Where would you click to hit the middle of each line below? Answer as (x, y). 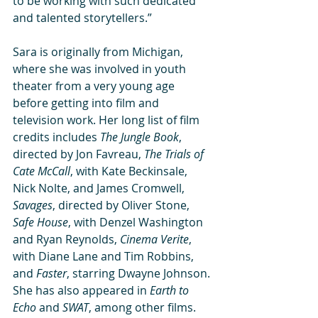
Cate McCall (42, 171)
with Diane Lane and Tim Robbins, (105, 256)
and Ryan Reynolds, (66, 239)
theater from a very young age (95, 86)
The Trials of (175, 154)
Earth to (171, 290)
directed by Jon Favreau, (78, 154)
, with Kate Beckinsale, (130, 171)
